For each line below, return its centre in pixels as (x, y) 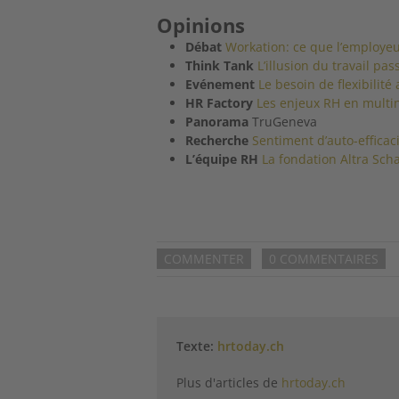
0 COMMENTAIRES (324, 259)
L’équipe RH (222, 159)
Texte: (197, 346)
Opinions (201, 24)
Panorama (217, 121)
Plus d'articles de (229, 382)
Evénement (220, 84)
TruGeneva (283, 121)
